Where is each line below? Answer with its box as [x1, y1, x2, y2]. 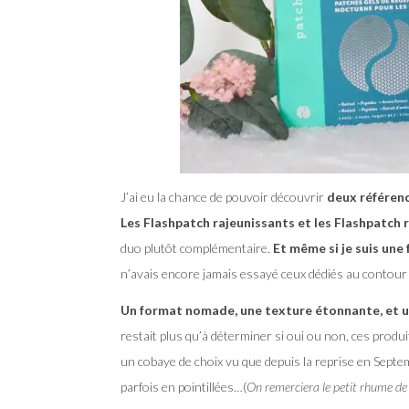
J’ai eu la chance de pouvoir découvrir [121, 188, 324, 204]
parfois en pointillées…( [121, 378, 246, 394]
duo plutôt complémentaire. [121, 239, 273, 256]
